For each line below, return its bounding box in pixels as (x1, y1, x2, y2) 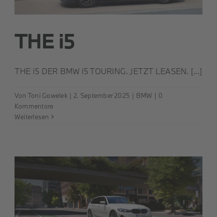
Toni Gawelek (27, 91, 67, 100)
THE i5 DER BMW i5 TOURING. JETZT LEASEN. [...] (15, 66, 202, 77)
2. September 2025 (74, 91, 130, 100)
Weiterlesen (15, 112, 49, 122)
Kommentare (15, 102, 54, 111)
